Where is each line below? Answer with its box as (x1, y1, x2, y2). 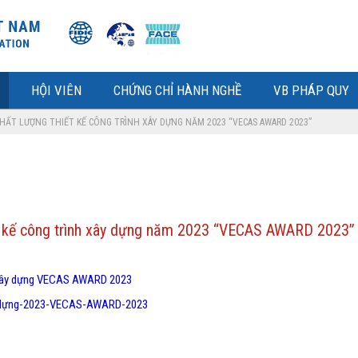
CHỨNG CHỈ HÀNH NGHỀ (113, 82, 241, 98)
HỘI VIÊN (31, 82, 82, 98)
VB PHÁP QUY (273, 82, 349, 98)
